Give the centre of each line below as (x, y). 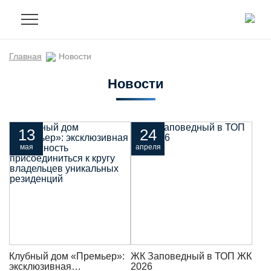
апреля (148, 147)
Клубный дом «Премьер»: (67, 256)
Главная (25, 57)
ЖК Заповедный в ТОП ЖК (191, 256)
